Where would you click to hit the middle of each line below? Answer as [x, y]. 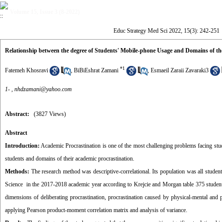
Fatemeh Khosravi [27, 70]
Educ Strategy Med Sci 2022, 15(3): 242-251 [166, 31]
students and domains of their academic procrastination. [70, 159]
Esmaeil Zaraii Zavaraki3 [180, 70]
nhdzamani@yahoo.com [43, 89]
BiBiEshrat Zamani [96, 70]
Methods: [17, 171]
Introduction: [22, 146]
